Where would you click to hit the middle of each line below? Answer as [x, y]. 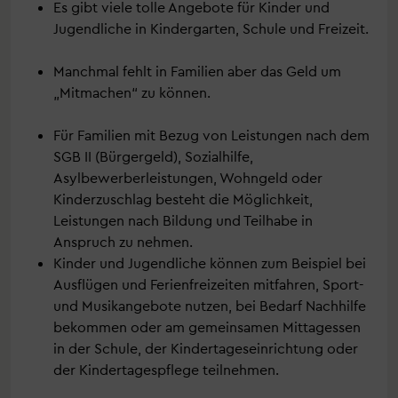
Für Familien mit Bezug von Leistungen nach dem [211, 135]
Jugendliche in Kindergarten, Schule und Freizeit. [213, 28]
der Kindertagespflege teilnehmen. [168, 370]
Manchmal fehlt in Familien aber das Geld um [197, 71]
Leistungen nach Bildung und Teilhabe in [183, 220]
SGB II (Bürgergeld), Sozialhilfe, [153, 156]
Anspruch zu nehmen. [123, 242]
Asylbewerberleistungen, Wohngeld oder [188, 178]
